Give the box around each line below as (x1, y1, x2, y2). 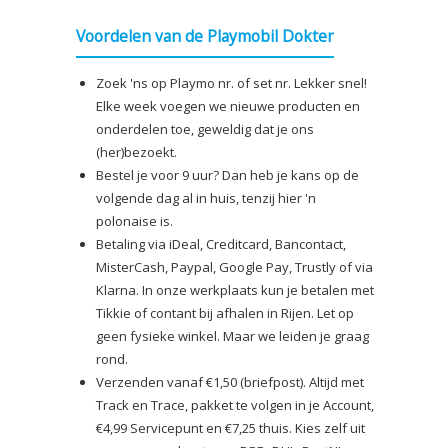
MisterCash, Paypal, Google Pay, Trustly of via (96, 257, 373, 276)
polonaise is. (96, 211, 173, 230)
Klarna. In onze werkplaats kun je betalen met (96, 280, 374, 299)
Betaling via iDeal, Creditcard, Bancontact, (96, 234, 346, 253)
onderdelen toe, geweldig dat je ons (96, 119, 314, 138)
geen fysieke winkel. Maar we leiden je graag (96, 326, 369, 345)
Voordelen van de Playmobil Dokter (76, 24, 334, 47)
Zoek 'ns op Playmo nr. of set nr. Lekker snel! (96, 73, 367, 92)
